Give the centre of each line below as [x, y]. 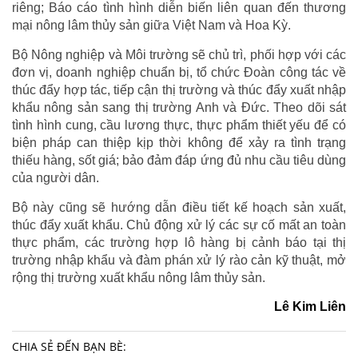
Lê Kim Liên [310, 306]
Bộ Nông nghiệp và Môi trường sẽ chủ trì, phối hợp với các [179, 54]
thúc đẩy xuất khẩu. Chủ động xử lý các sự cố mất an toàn [179, 225]
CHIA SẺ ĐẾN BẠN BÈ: [69, 346]
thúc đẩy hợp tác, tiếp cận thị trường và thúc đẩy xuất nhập [179, 89]
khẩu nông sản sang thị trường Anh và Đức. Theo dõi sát [179, 107]
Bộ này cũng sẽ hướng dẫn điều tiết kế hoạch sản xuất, [179, 207]
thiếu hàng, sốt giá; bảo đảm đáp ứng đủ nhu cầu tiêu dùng [179, 160]
